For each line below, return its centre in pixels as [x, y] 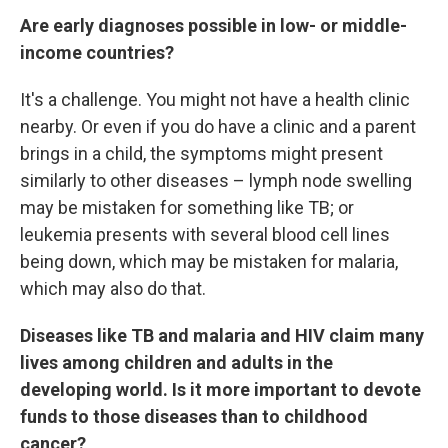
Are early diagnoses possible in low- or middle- [213, 25]
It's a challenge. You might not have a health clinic [215, 99]
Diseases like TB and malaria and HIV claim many [222, 335]
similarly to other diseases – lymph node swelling [216, 180]
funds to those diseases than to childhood [194, 416]
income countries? [97, 52]
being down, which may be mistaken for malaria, [209, 261]
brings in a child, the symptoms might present [201, 153]
